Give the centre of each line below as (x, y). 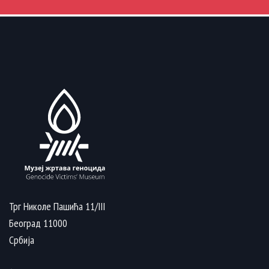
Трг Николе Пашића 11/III (58, 206)
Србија (22, 240)
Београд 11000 (41, 223)
